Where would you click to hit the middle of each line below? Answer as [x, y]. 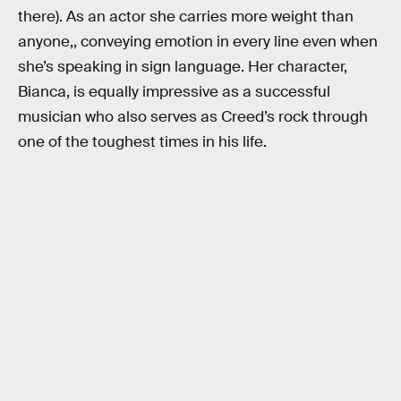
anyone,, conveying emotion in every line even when [198, 42]
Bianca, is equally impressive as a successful [174, 92]
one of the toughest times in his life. [142, 142]
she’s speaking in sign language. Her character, [183, 67]
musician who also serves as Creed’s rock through [193, 117]
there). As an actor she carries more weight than [186, 17]
